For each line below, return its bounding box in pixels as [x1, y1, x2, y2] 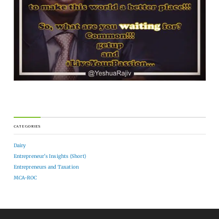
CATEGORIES [13, 124, 41, 129]
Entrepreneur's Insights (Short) [13, 153, 86, 160]
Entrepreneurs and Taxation [13, 164, 79, 171]
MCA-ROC [13, 175, 37, 181]
